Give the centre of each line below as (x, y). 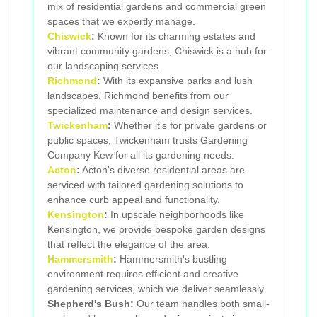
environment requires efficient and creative (143, 273)
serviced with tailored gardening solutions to (145, 184)
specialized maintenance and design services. (150, 110)
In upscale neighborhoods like (176, 214)
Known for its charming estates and (175, 36)
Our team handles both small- (202, 303)
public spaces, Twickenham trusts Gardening (148, 140)
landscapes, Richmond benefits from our (138, 95)
